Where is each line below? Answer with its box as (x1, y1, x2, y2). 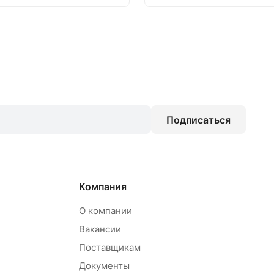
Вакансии (79, 223, 122, 235)
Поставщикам (79, 242, 141, 254)
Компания (79, 180, 127, 193)
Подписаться (166, 113, 231, 126)
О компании (79, 205, 133, 217)
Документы (79, 260, 130, 272)
